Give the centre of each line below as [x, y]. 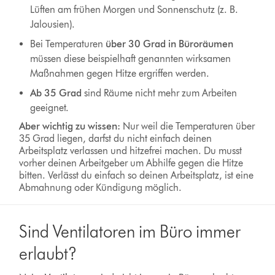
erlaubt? [48, 254]
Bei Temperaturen [68, 44]
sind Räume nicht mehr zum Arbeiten [159, 93]
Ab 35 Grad [56, 93]
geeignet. [50, 108]
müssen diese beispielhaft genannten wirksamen [130, 59]
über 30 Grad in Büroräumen [169, 44]
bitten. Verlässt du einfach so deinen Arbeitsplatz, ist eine [137, 176]
